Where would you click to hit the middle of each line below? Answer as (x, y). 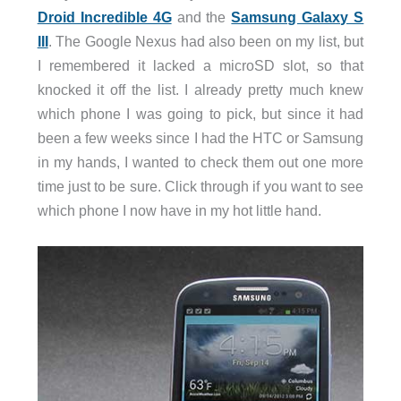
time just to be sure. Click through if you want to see (200, 187)
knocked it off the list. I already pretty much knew (200, 90)
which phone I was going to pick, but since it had (200, 114)
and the (201, 17)
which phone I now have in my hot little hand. (179, 211)
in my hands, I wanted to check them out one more (200, 162)
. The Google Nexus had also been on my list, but (206, 42)
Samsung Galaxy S (298, 17)
